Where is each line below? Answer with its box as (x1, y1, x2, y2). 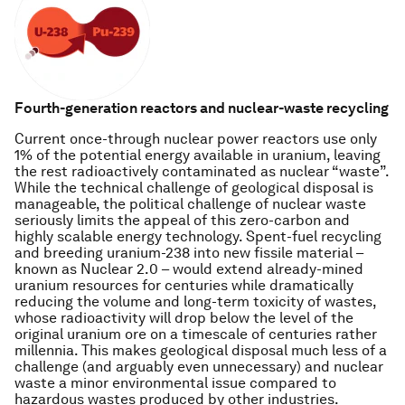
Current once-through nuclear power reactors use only (14, 130, 377, 147)
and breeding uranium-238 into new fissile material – (14, 244, 363, 261)
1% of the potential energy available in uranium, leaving (14, 146, 381, 164)
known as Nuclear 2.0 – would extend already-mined (14, 260, 363, 278)
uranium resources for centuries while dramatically (14, 277, 353, 294)
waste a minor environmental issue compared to (14, 374, 336, 391)
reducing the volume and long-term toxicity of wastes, (14, 293, 376, 310)
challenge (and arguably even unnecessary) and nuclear (14, 358, 383, 375)
